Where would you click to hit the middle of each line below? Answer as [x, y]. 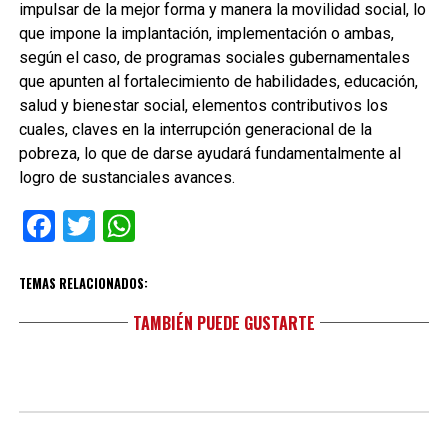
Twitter [143, 226]
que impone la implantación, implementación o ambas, [206, 33]
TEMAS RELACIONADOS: [83, 283]
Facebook [121, 226]
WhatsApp [206, 226]
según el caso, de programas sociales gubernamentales [214, 57]
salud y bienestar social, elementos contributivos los [203, 105]
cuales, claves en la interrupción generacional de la [195, 129]
